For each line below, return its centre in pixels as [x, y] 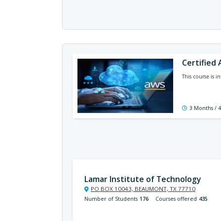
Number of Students [111, 199]
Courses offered [176, 199]
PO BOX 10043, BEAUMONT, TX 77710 [143, 189]
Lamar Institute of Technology [143, 179]
